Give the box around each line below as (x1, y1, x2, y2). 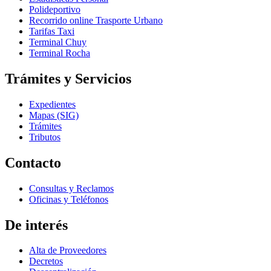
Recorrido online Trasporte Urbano (29, 15, 163, 25)
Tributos (29, 131, 60, 142)
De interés (5, 217, 68, 233)
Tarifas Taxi (29, 26, 74, 36)
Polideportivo (29, 4, 80, 15)
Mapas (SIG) (29, 109, 79, 120)
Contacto (5, 154, 61, 171)
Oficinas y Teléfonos (29, 194, 108, 204)
